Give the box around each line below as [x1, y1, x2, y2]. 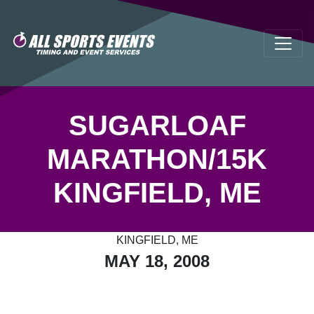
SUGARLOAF [68, 110, 246, 141]
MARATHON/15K [47, 144, 267, 175]
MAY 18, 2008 [104, 252, 210, 271]
